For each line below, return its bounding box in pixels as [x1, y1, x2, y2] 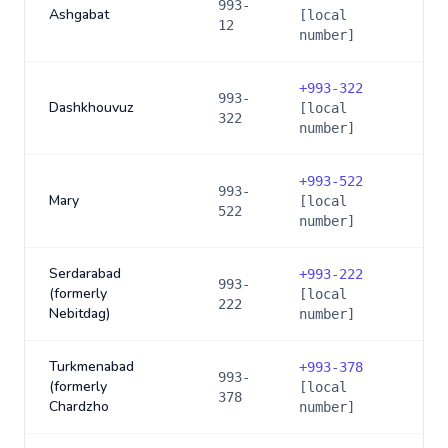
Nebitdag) [49, 304, 110, 323]
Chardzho [49, 397, 109, 416]
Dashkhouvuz [49, 98, 134, 117]
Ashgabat [49, 5, 109, 24]
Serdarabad [49, 264, 121, 283]
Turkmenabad [49, 357, 134, 376]
